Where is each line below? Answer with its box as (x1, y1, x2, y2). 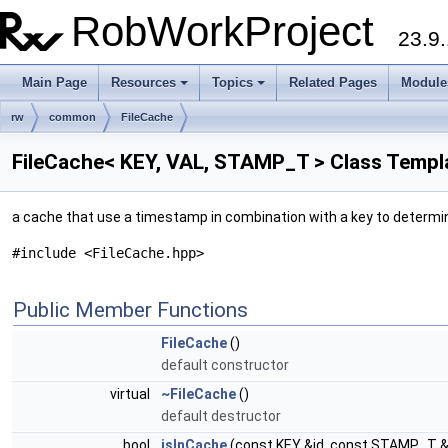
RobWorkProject (71, 8, 398, 55)
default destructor (161, 408, 281, 424)
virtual (110, 386, 153, 402)
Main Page (22, 75, 87, 90)
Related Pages (289, 75, 377, 90)
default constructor (161, 357, 289, 373)
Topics (212, 75, 253, 90)
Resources (111, 75, 176, 90)
